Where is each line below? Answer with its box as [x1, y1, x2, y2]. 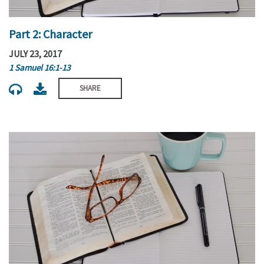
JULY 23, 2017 [9, 48, 62, 60]
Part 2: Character [9, 26, 92, 41]
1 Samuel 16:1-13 [9, 62, 70, 74]
